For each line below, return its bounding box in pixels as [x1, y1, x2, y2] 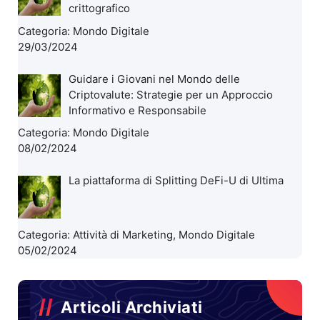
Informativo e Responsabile [69, 103, 207, 117]
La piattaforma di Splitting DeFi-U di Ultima [69, 173, 284, 187]
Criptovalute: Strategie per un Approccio [69, 87, 274, 101]
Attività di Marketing [73, 227, 173, 241]
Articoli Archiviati [61, 297, 203, 316]
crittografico [69, 1, 131, 16]
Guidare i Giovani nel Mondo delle [69, 71, 241, 86]
